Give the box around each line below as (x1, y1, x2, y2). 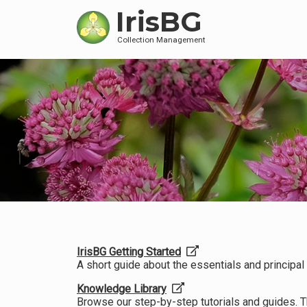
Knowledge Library (77, 282, 167, 295)
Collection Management (117, 35, 206, 45)
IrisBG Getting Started (77, 245, 181, 258)
